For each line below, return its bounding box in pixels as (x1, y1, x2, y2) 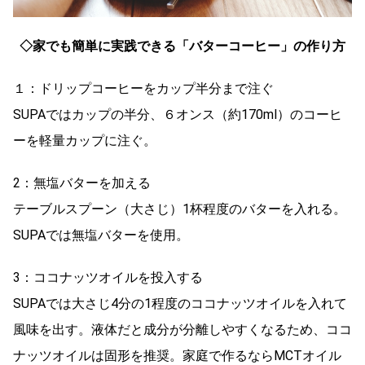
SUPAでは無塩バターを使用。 (13, 226, 189, 243)
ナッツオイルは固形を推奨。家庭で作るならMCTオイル (13, 347, 341, 363)
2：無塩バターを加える (13, 174, 151, 191)
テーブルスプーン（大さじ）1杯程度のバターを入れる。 (13, 200, 346, 217)
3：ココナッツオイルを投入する (13, 269, 203, 285)
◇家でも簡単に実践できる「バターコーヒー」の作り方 (20, 37, 345, 54)
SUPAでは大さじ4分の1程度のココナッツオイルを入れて (13, 295, 347, 311)
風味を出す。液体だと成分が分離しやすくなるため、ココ (13, 321, 352, 337)
